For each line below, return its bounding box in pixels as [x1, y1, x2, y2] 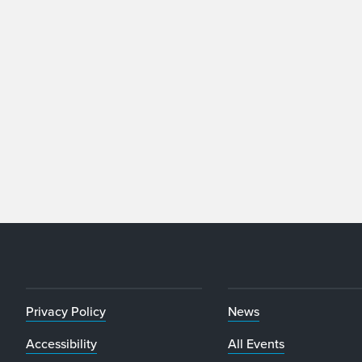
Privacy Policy [26, 301, 106, 321]
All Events [227, 334, 284, 353]
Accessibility [26, 334, 97, 353]
